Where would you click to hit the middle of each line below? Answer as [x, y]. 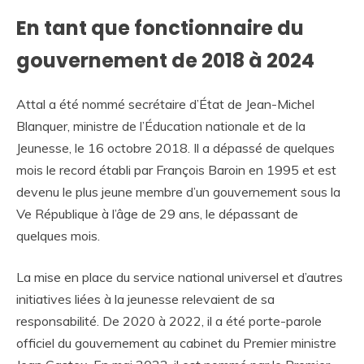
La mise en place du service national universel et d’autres [180, 277]
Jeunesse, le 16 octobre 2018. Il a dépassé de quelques [175, 148]
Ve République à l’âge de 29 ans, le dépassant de [157, 214]
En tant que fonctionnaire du [160, 28]
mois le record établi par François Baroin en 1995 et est [176, 170]
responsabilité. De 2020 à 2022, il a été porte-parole [169, 321]
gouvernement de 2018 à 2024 [165, 61]
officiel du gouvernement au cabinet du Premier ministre [176, 343]
